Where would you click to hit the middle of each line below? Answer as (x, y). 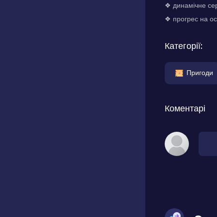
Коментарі (185, 108)
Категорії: (184, 46)
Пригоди (200, 72)
